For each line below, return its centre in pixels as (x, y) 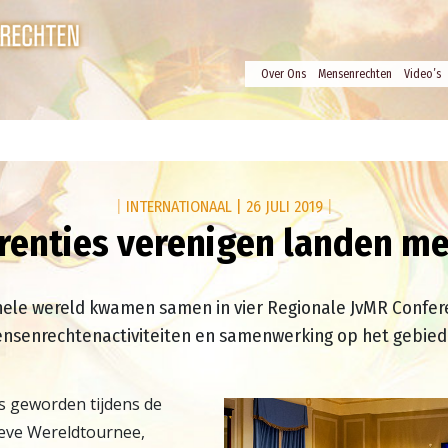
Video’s (422, 73)
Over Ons (283, 73)
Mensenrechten (355, 73)
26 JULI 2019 (286, 206)
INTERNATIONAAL (178, 206)
